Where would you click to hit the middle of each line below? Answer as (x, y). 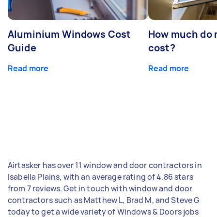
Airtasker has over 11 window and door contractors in (105, 165)
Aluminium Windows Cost (70, 34)
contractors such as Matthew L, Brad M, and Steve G (104, 200)
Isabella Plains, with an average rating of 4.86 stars (101, 177)
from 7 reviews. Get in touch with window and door (100, 188)
